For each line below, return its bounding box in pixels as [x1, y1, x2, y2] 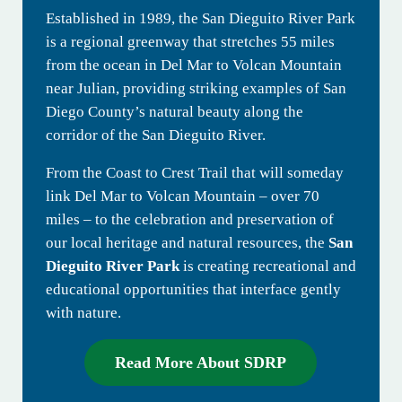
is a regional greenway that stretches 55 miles [45, 33, 335, 51]
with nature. [45, 304, 121, 322]
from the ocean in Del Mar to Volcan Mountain [45, 57, 342, 74]
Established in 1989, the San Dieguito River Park [45, 10, 355, 28]
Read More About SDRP [115, 353, 287, 371]
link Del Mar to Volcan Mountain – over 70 [45, 188, 319, 205]
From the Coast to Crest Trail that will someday [45, 164, 344, 182]
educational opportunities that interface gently [45, 281, 341, 299]
